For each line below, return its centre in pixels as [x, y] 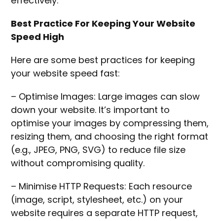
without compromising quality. [79, 163]
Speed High [38, 37]
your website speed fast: [67, 74]
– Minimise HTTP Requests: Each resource [102, 186]
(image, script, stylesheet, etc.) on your [97, 200]
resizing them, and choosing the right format [110, 137]
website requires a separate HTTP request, [105, 213]
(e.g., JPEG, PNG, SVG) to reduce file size [98, 150]
